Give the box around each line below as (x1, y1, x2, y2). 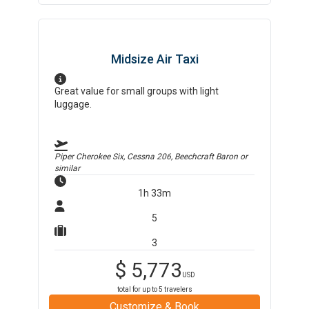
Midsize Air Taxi (110, 52, 199, 66)
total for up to (117, 286, 159, 293)
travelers (162, 286, 192, 293)
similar (54, 163, 81, 173)
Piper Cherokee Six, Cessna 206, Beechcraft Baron (54, 152, 239, 161)
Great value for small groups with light (54, 86, 219, 97)
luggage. (54, 99, 92, 110)
